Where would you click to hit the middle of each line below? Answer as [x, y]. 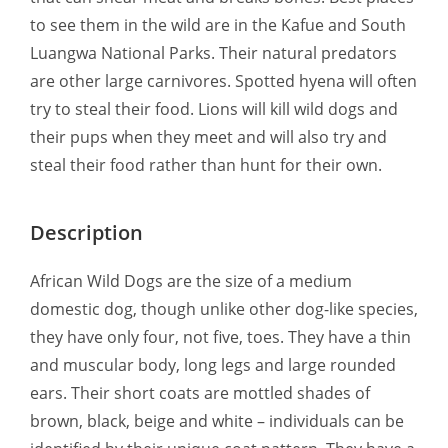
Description [86, 232]
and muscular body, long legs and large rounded [213, 365]
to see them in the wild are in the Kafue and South [218, 25]
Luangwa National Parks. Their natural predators [213, 53]
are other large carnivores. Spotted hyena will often [223, 81]
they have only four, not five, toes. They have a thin [220, 337]
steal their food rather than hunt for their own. [206, 165]
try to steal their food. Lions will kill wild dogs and [214, 109]
